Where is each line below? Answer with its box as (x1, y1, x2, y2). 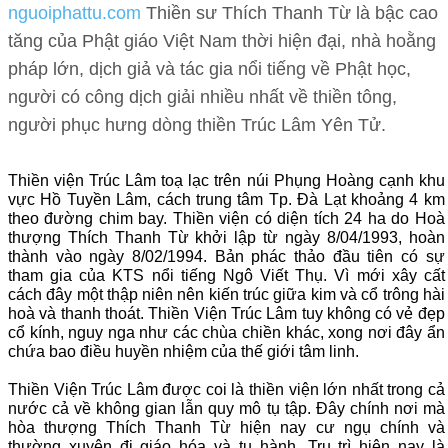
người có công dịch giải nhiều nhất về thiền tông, (8, 87, 397, 108)
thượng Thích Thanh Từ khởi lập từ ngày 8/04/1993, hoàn (8, 229, 445, 247)
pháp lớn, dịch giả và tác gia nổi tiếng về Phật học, (8, 59, 411, 80)
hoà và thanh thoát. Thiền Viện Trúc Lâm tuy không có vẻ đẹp (8, 305, 445, 323)
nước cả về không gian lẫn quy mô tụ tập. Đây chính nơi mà (8, 400, 445, 418)
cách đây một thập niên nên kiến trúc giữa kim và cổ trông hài (8, 286, 445, 304)
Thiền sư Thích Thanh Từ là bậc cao (141, 3, 438, 24)
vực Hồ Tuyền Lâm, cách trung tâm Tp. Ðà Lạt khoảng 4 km (8, 191, 445, 209)
